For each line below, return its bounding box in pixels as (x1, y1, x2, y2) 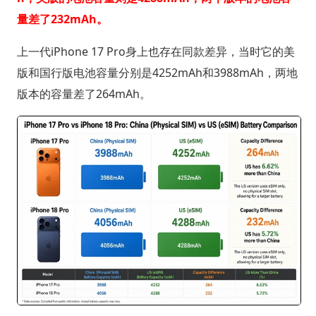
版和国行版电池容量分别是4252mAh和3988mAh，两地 (16, 64, 298, 80)
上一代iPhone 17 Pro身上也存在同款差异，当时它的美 (16, 43, 295, 59)
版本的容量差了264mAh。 (16, 85, 151, 102)
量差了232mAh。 (16, 11, 108, 27)
